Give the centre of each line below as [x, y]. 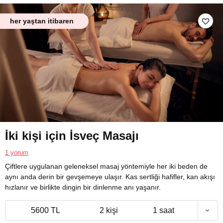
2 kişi [109, 211]
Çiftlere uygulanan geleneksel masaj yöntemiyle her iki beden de [106, 167]
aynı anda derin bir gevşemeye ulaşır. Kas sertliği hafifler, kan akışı [110, 177]
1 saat [164, 211]
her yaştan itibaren [42, 21]
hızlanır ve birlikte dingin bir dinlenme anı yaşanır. [83, 187]
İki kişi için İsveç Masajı [72, 136]
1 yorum [17, 153]
